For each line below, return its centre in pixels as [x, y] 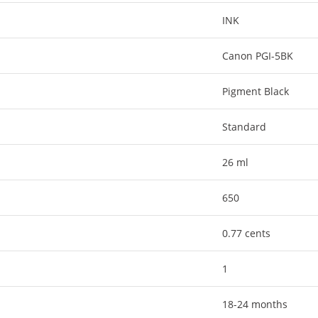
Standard [244, 126]
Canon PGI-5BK [258, 55]
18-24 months [255, 304]
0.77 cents [247, 233]
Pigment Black [256, 91]
